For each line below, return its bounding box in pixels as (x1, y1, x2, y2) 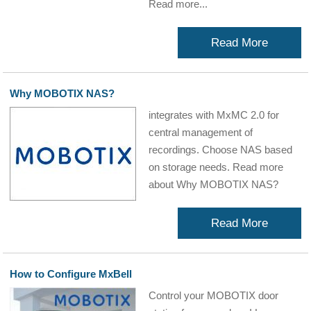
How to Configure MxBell (10, 268, 133, 280)
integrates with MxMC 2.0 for (149, 109, 280, 121)
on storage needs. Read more (149, 161, 284, 173)
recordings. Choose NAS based (149, 144, 293, 155)
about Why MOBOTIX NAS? (149, 178, 279, 190)
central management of (149, 126, 253, 138)
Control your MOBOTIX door (149, 289, 279, 301)
